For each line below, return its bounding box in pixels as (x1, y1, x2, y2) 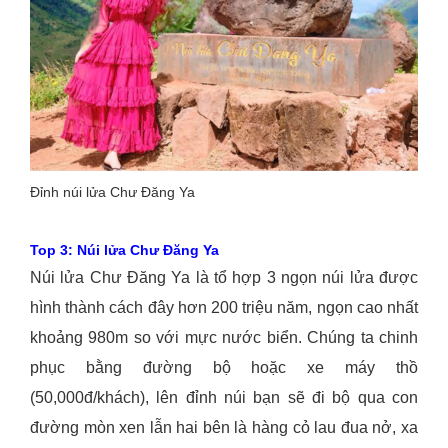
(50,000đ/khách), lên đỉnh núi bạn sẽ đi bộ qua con (30, 389, 418, 407)
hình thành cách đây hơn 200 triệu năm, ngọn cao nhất (30, 299, 418, 317)
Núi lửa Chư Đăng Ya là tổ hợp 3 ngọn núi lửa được (30, 269, 418, 287)
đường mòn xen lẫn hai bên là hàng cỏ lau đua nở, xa (30, 419, 418, 437)
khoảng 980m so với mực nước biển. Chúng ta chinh (30, 329, 418, 347)
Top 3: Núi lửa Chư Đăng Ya (30, 242, 219, 259)
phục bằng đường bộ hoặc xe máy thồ (30, 359, 418, 377)
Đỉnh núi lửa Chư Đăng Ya (30, 184, 195, 201)
